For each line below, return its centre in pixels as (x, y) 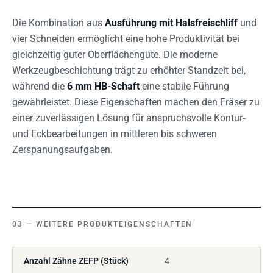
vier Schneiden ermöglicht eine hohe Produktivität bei (126, 39)
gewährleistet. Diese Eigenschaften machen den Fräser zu (136, 102)
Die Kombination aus (58, 23)
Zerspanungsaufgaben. (62, 150)
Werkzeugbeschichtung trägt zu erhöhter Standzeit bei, (129, 70)
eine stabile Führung (184, 86)
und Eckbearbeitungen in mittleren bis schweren (115, 134)
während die (40, 86)
